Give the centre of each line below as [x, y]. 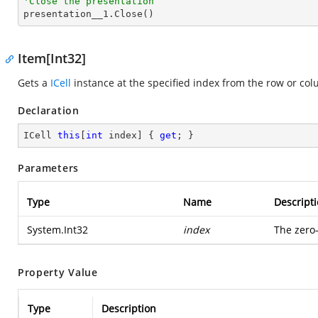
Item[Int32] [52, 58]
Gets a [34, 83]
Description [129, 308]
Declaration [49, 110]
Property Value [58, 272]
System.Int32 [57, 230]
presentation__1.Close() [89, 14]
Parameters [48, 168]
